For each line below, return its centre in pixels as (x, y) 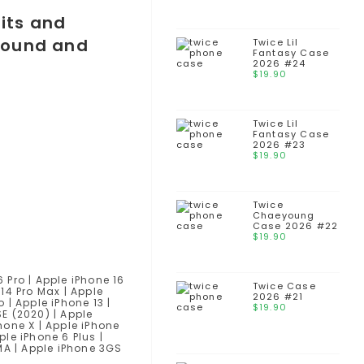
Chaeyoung (284, 215)
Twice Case (284, 286)
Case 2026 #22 (295, 226)
